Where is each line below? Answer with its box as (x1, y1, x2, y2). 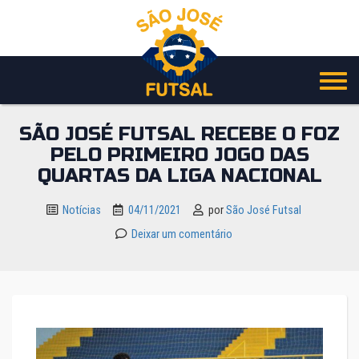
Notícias (62, 204, 101, 217)
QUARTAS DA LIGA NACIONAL (37, 164, 322, 188)
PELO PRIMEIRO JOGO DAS (50, 143, 309, 167)
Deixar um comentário (131, 228, 232, 241)
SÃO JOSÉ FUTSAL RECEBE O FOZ (19, 123, 340, 146)
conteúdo (24, 66, 71, 81)
